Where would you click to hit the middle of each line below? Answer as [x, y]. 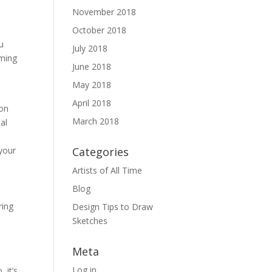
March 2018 [96, 121]
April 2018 [92, 103]
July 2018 [90, 48]
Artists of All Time [107, 170]
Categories [101, 152]
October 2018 [100, 30]
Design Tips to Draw [113, 207]
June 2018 [92, 66]
